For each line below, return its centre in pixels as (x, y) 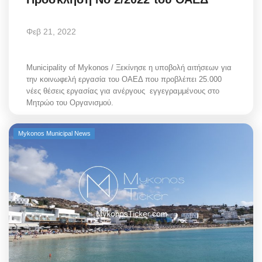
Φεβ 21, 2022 (51, 31)
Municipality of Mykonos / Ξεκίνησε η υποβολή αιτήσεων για (129, 67)
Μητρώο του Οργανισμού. (71, 102)
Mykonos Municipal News (54, 133)
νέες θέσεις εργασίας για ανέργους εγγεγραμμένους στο (123, 91)
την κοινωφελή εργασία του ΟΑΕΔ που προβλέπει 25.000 (124, 79)
